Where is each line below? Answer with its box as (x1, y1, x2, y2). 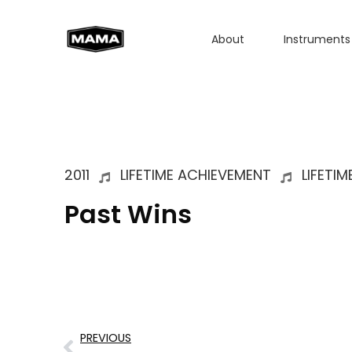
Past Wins (64, 196, 192, 232)
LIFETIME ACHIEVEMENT (119, 165, 271, 185)
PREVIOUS (80, 330, 131, 346)
